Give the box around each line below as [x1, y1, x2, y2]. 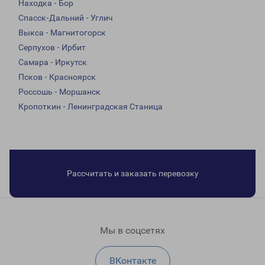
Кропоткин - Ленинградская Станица [18, 102, 163, 112]
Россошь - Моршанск [18, 87, 101, 97]
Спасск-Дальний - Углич [18, 13, 113, 23]
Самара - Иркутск [18, 57, 87, 67]
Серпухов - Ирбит [18, 43, 86, 53]
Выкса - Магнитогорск [18, 28, 106, 38]
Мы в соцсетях [100, 225, 165, 237]
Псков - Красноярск [18, 72, 96, 82]
